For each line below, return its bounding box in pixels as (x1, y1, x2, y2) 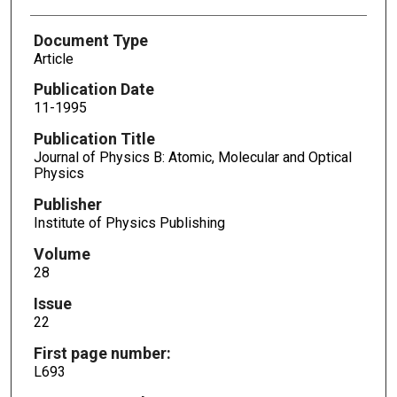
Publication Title (33, 129, 155, 149)
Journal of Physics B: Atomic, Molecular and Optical (33, 149, 352, 167)
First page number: (33, 343, 171, 362)
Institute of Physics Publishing (33, 214, 225, 232)
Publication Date (33, 80, 154, 99)
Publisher (33, 195, 102, 214)
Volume (33, 245, 90, 264)
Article (33, 50, 74, 67)
